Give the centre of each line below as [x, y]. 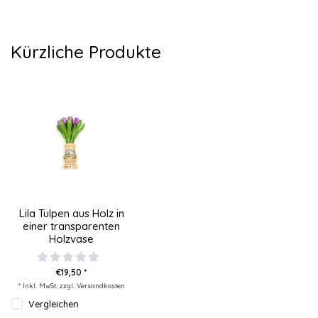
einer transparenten [72, 226]
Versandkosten [100, 286]
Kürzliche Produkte [86, 51]
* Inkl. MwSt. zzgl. [47, 286]
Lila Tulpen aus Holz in [71, 214]
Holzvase [72, 239]
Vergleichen [54, 304]
